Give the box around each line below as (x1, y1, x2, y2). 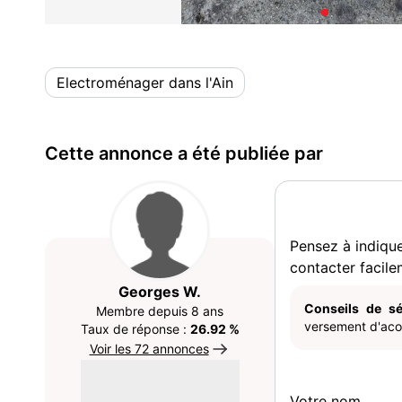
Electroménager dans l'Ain (57, 74, 233, 92)
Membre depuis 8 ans (96, 303, 223, 319)
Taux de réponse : (80, 321, 190, 336)
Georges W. (118, 283, 201, 301)
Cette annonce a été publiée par (45, 143, 323, 164)
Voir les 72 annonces (89, 341, 209, 356)
